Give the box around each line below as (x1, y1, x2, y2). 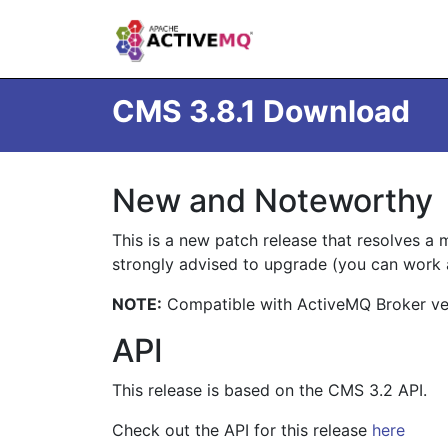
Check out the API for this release (112, 420, 372, 440)
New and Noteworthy (112, 181, 433, 220)
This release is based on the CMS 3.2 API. (112, 380, 427, 400)
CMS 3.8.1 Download (112, 93, 410, 129)
